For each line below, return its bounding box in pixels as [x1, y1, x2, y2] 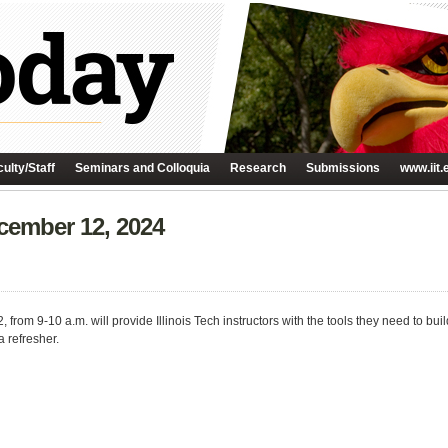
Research [230, 161, 286, 175]
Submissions [306, 161, 380, 175]
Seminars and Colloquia [75, 161, 210, 175]
